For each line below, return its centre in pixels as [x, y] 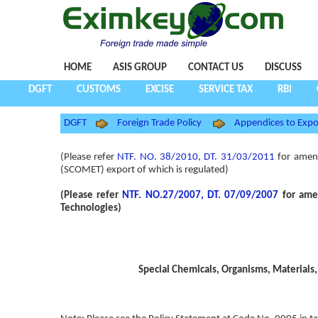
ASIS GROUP [139, 68]
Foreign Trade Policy [160, 123]
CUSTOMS [99, 90]
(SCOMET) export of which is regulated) [144, 170]
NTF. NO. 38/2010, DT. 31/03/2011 [196, 157]
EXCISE [160, 90]
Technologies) [91, 208]
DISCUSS [283, 68]
